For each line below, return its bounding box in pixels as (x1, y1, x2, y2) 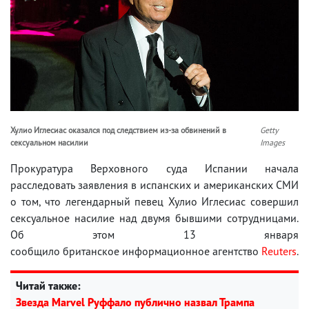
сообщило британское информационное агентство (10, 243, 261, 258)
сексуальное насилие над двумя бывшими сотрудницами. (10, 210, 299, 225)
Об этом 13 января (10, 227, 299, 241)
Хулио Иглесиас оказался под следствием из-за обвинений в (10, 124, 226, 135)
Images (260, 137, 286, 148)
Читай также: (16, 278, 81, 292)
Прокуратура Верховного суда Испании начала (10, 161, 299, 175)
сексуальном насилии (10, 137, 88, 148)
